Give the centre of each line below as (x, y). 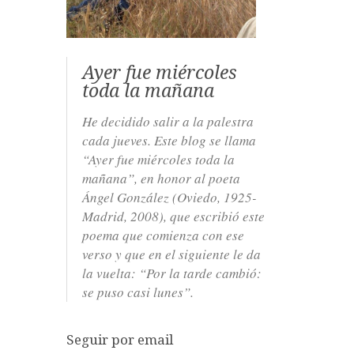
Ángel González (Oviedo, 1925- (169, 197)
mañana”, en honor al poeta (161, 178)
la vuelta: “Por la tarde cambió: (172, 273)
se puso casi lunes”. (138, 292)
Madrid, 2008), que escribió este (173, 216)
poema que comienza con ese (163, 235)
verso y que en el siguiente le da (171, 254)
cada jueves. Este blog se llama (169, 140)
